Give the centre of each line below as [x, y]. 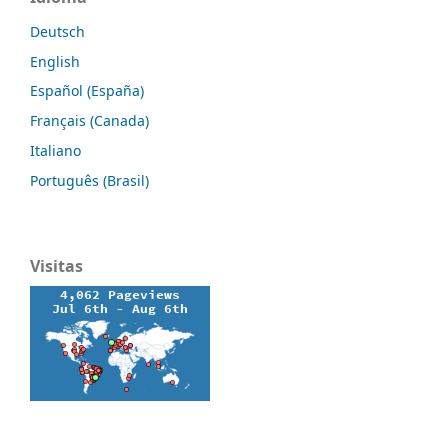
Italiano [55, 151]
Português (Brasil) [89, 181]
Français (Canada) [89, 121]
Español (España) [87, 91]
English [55, 61]
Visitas [56, 266]
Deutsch [57, 31]
